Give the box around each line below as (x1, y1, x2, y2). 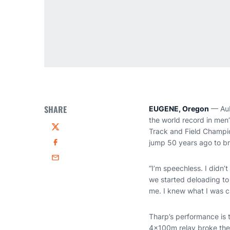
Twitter (51, 127, 74, 136)
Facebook (51, 142, 84, 151)
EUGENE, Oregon (149, 104, 209, 113)
